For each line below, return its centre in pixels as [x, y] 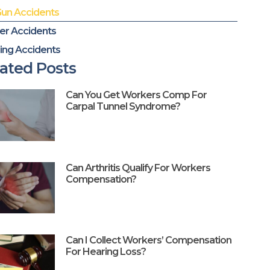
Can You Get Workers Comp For [137, 95]
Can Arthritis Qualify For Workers [138, 168]
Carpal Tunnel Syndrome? [123, 106]
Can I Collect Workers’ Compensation [149, 240]
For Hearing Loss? [106, 252]
